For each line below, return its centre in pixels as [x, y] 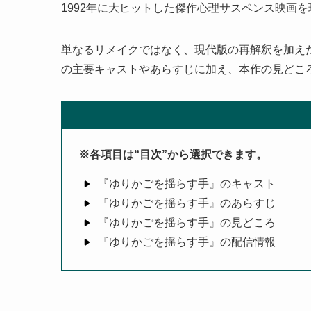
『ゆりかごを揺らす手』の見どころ [187, 223]
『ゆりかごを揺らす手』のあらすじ [187, 203]
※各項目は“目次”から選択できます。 [173, 155]
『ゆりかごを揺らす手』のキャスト [187, 184]
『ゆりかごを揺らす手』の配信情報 [187, 242]
